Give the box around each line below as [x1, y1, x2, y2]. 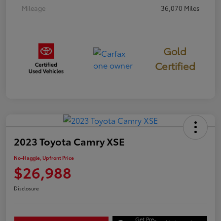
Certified [154, 59, 195, 73]
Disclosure [14, 184, 39, 192]
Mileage [22, 3, 45, 13]
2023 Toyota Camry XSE [14, 134, 125, 148]
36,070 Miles [161, 3, 199, 13]
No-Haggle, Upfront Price [14, 154, 74, 162]
